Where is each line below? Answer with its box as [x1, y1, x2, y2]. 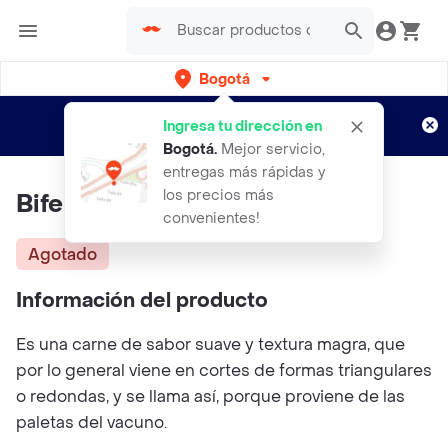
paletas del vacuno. [16, 412, 167, 433]
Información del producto [16, 288, 268, 314]
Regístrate [221, 105, 296, 124]
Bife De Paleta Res [16, 189, 234, 220]
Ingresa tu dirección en [163, 117, 322, 136]
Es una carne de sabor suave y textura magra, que [16, 334, 405, 355]
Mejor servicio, [217, 140, 325, 159]
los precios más [163, 186, 274, 205]
